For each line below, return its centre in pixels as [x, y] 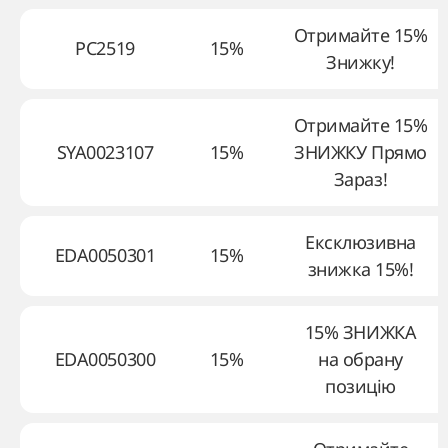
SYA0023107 [105, 152]
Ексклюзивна [360, 242]
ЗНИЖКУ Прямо [360, 152]
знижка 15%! [360, 269]
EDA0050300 [105, 359]
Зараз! [360, 179]
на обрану [360, 359]
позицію [360, 386]
